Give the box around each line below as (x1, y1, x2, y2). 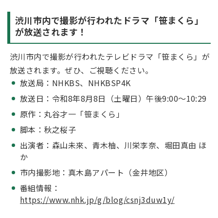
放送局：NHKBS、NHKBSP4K (20, 77, 131, 89)
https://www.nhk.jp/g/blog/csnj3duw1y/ (20, 194, 175, 205)
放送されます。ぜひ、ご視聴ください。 (10, 64, 153, 76)
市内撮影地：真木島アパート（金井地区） (20, 166, 173, 178)
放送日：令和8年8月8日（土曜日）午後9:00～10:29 (20, 92, 207, 104)
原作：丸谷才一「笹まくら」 (20, 108, 125, 120)
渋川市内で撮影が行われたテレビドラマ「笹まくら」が (10, 51, 210, 62)
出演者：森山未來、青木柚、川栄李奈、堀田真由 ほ (20, 139, 207, 151)
